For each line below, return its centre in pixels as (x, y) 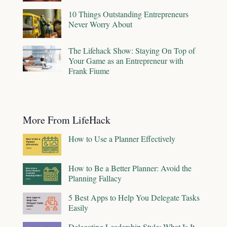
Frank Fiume (89, 71)
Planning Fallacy (95, 178)
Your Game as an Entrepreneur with (126, 61)
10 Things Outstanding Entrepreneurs (128, 14)
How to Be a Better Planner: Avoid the (130, 168)
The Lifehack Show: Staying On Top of (132, 51)
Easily (78, 208)
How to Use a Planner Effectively (122, 139)
